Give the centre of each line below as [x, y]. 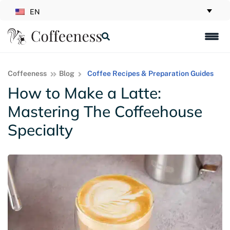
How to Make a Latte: [84, 93]
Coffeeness [27, 73]
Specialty [40, 130]
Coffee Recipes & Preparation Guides [150, 73]
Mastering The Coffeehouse [105, 111]
